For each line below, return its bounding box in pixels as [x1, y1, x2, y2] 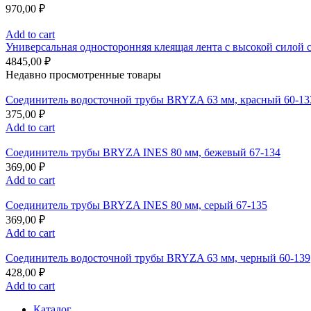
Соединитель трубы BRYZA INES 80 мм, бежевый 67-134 [6, 146, 280, 159]
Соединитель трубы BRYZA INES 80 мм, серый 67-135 [6, 199, 267, 212]
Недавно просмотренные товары [6, 69, 161, 81]
